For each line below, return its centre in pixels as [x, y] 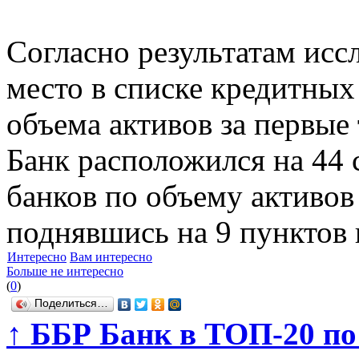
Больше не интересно [65, 272]
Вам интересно [111, 257]
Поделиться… [71, 304]
